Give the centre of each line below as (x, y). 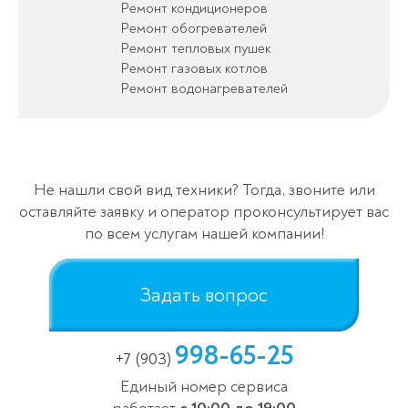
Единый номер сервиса (204, 386)
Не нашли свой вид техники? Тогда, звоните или (204, 189)
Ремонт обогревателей (194, 28)
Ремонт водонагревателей (204, 88)
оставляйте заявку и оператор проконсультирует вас (204, 211)
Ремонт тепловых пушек (196, 48)
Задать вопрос (204, 295)
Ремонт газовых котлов (194, 68)
